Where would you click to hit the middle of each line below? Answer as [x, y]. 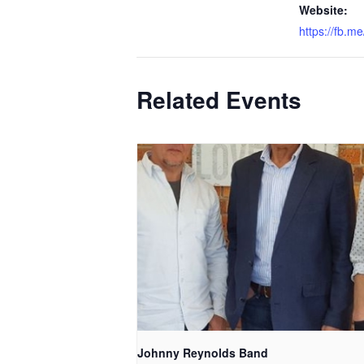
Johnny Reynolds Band [203, 353]
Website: [323, 10]
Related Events [219, 100]
